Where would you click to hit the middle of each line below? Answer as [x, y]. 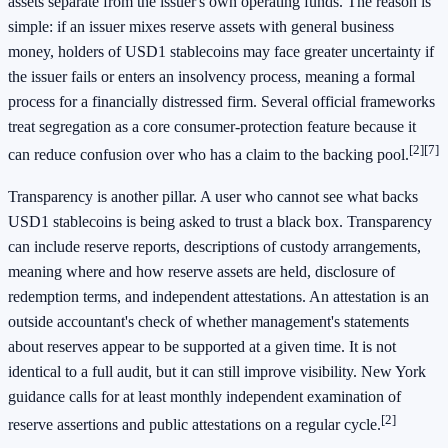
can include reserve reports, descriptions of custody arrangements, [214, 246]
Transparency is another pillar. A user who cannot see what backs [213, 196]
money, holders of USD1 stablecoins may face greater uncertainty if [221, 52]
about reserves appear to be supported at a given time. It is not [202, 346]
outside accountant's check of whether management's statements [208, 321]
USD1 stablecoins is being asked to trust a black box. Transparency [220, 221]
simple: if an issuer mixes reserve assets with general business [201, 27]
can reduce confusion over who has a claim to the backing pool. [208, 155]
